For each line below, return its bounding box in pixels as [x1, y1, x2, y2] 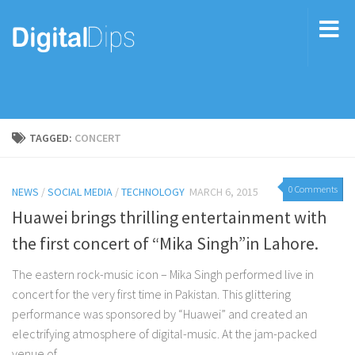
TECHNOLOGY [121, 185, 185, 199]
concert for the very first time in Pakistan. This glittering [12, 286, 291, 303]
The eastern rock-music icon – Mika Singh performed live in [12, 266, 314, 283]
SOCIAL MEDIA [48, 185, 113, 199]
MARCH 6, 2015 [189, 185, 258, 199]
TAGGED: [29, 131, 74, 145]
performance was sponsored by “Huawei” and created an [12, 306, 307, 323]
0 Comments [288, 183, 338, 195]
